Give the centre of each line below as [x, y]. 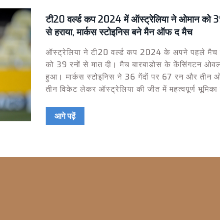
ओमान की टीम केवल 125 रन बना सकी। [109, 101]
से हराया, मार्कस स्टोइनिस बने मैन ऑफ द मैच [119, 32]
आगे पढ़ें [65, 116]
